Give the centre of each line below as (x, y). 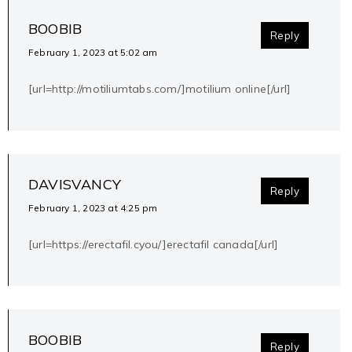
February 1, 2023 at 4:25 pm (93, 208)
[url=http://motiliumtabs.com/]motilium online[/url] (160, 89)
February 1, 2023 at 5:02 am (93, 53)
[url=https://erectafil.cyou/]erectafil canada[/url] (154, 245)
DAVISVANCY (75, 185)
